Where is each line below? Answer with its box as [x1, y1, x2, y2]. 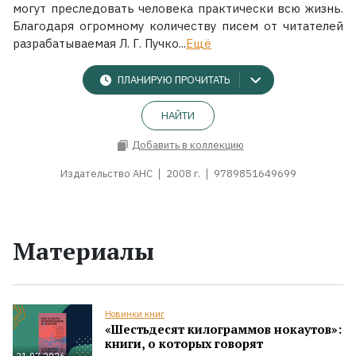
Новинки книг [105, 308, 164, 319]
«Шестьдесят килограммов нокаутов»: [105, 320, 342, 337]
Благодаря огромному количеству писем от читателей [13, 17, 343, 33]
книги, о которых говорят [105, 335, 263, 351]
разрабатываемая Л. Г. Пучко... [13, 35, 186, 51]
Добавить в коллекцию [131, 138, 244, 153]
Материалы [13, 234, 154, 267]
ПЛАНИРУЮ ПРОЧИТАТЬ [117, 73, 230, 87]
